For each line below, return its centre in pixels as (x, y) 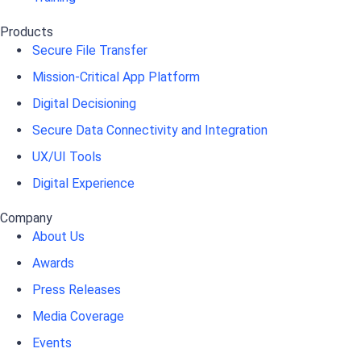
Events (52, 343)
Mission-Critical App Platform (116, 77)
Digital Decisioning (84, 104)
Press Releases (77, 290)
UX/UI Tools (67, 157)
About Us (58, 237)
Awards (53, 263)
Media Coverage (78, 317)
